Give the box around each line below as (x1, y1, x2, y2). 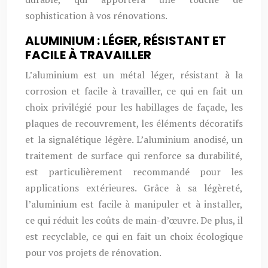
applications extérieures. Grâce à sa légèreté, (25, 181, 243, 194)
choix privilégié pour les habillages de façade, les (25, 100, 243, 114)
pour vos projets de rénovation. (25, 246, 162, 259)
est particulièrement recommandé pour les (25, 165, 243, 178)
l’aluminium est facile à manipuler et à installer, (25, 197, 243, 211)
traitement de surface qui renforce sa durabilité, (25, 149, 243, 162)
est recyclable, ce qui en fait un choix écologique (25, 230, 243, 243)
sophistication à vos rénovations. (25, 9, 167, 22)
